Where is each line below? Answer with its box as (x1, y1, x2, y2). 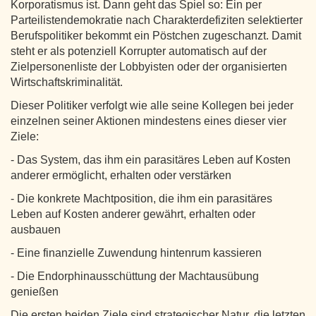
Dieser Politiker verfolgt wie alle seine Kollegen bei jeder (11, 99, 293, 111)
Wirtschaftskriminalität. (11, 75, 123, 88)
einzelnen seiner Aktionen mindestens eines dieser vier (11, 114, 286, 127)
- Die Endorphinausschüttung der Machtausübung (11, 269, 259, 282)
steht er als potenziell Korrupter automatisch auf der (11, 44, 267, 57)
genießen (11, 285, 59, 298)
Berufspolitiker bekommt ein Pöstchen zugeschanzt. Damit (11, 29, 301, 42)
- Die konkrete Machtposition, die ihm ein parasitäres (11, 192, 272, 205)
